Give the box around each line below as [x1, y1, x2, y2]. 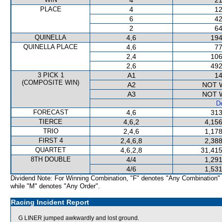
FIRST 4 [38, 137, 63, 144]
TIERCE [39, 118, 62, 125]
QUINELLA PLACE [23, 43, 78, 51]
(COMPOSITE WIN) [22, 79, 79, 86]
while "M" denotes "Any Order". [10, 182, 100, 190]
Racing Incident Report [11, 198, 89, 206]
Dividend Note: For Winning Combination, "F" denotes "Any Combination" [10, 174, 220, 182]
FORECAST [33, 109, 68, 116]
